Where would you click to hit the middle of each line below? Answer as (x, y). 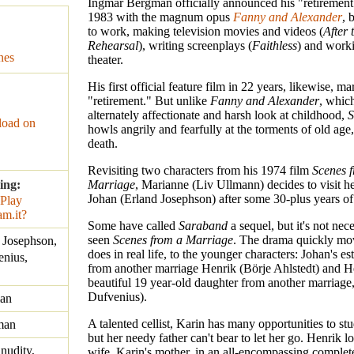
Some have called (133, 226)
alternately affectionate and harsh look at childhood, (218, 115)
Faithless (275, 46)
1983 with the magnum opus (160, 17)
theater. (105, 60)
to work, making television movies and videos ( (205, 32)
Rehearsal (113, 46)
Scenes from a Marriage (173, 240)
